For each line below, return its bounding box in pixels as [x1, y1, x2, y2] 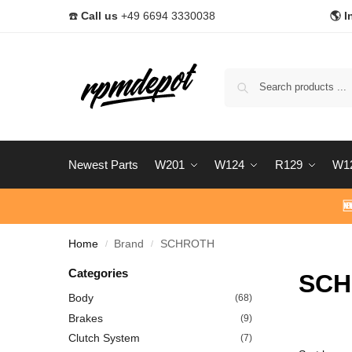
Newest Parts [68, 158, 138, 172]
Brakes [68, 311, 103, 324]
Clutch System [68, 332, 140, 345]
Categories [68, 266, 128, 280]
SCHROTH [159, 238, 214, 251]
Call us [81, 9, 118, 23]
